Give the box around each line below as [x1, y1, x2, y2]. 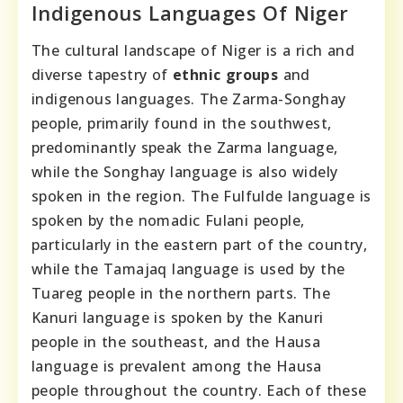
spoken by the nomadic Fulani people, [31, 210, 305, 230]
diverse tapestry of [31, 64, 173, 85]
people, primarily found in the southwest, [31, 112, 332, 133]
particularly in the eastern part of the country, [31, 234, 368, 255]
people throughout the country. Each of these [31, 380, 367, 400]
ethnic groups [173, 64, 279, 85]
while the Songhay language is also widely [31, 161, 338, 182]
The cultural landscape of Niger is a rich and [31, 40, 354, 60]
